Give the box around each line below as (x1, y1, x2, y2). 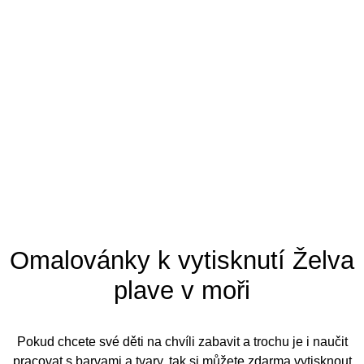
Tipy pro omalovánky (57, 2, 187, 16)
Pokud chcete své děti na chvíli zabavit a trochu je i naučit (16, 335, 348, 349)
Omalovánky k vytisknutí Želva (10, 246, 354, 275)
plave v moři (114, 276, 250, 305)
